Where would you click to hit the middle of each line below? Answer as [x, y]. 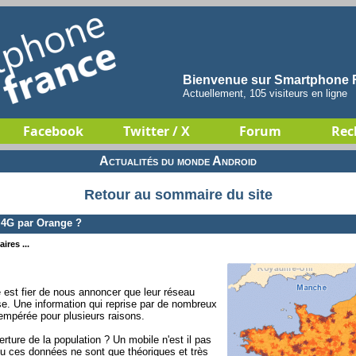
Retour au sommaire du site [178, 195]
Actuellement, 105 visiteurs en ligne [265, 93]
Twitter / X [157, 131]
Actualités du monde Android [178, 161]
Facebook [53, 131]
